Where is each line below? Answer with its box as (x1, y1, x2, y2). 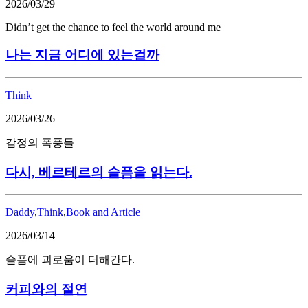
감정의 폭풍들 (5, 137, 74, 149)
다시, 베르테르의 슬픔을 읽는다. (5, 164, 192, 179)
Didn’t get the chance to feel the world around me (5, 21, 221, 33)
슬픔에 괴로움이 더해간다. (5, 254, 135, 266)
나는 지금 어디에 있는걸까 (5, 47, 159, 63)
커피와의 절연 (5, 282, 87, 297)
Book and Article (66, 206, 140, 219)
